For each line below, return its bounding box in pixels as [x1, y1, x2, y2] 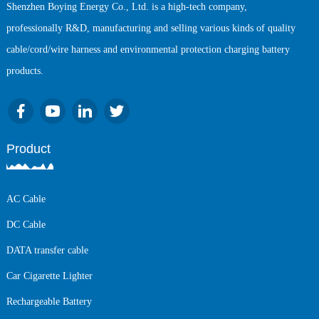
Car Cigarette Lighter [6, 271, 93, 282]
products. [6, 66, 43, 77]
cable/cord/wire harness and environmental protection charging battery [6, 44, 290, 56]
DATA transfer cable [6, 245, 88, 256]
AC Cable [6, 194, 46, 205]
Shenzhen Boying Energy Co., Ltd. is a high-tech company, [6, 1, 247, 13]
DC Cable [6, 219, 46, 231]
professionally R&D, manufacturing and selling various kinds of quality [6, 23, 296, 34]
